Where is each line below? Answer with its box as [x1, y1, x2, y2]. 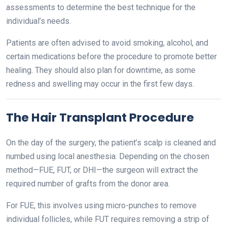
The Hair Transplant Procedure [6, 109, 194, 126]
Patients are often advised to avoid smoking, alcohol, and [6, 38, 208, 48]
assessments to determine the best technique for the [6, 3, 196, 12]
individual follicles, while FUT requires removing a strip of [6, 214, 209, 224]
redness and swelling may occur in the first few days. [6, 79, 194, 89]
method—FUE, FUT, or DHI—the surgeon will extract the [6, 165, 198, 175]
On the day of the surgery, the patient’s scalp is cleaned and [6, 138, 216, 147]
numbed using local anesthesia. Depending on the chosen [6, 152, 209, 161]
